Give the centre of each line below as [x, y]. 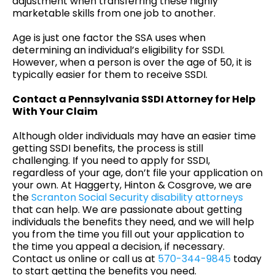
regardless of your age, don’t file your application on [137, 173]
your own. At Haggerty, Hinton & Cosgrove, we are [132, 185]
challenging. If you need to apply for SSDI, [111, 161]
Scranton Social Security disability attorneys [137, 197]
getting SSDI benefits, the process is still [108, 148]
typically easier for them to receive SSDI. [110, 75]
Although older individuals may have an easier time [134, 136]
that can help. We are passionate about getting [127, 210]
